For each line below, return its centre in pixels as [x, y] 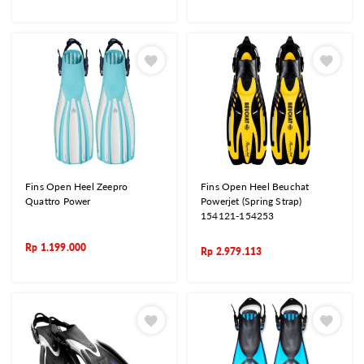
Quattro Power [58, 201]
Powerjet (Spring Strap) [251, 201]
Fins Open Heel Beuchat [255, 186]
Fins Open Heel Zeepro [77, 186]
